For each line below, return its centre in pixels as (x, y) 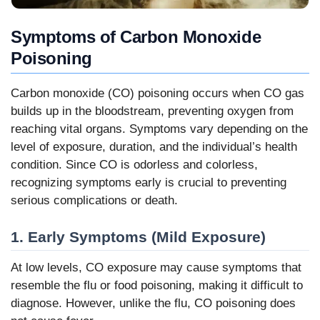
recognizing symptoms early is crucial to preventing (149, 182)
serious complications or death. (94, 200)
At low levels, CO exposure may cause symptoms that (156, 267)
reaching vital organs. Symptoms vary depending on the (159, 129)
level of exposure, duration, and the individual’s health (154, 146)
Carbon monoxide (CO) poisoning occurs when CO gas (157, 93)
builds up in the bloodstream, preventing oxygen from (152, 111)
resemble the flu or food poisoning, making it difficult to (157, 285)
